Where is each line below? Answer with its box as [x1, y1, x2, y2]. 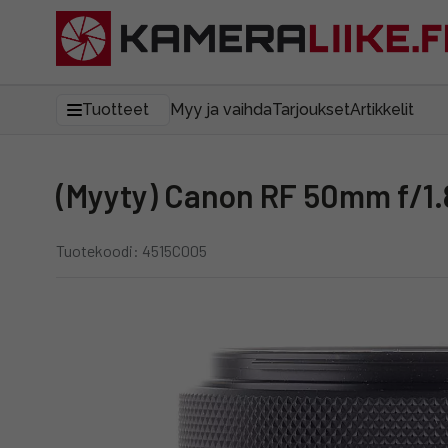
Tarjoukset [272, 100, 350, 119]
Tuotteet [82, 100, 149, 119]
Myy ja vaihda [170, 100, 272, 119]
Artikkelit [350, 100, 414, 119]
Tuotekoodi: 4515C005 [56, 241, 207, 260]
